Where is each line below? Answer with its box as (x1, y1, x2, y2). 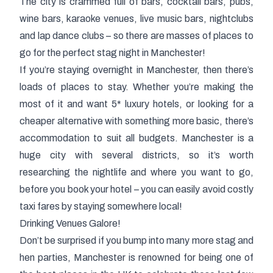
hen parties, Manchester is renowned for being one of (19, 252, 253, 263)
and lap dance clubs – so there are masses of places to (19, 30, 253, 41)
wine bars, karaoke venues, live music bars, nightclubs (19, 13, 253, 24)
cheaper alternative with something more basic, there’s (19, 116, 253, 127)
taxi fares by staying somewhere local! (19, 201, 182, 212)
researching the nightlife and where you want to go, (19, 167, 253, 178)
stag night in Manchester (97, 48, 202, 58)
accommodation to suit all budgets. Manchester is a (19, 133, 253, 144)
